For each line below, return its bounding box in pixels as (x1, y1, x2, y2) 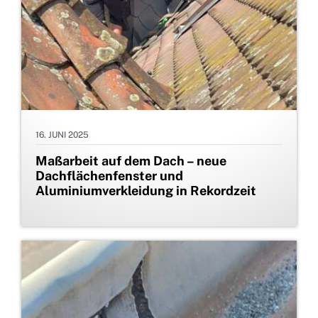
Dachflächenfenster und (35, 168, 183, 184)
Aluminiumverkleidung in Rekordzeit (35, 183, 256, 199)
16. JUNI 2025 (35, 130, 89, 141)
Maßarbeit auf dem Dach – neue (35, 153, 226, 169)
